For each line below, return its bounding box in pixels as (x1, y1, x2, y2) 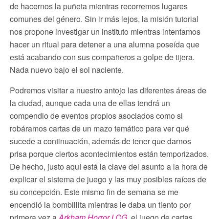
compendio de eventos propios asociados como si (10, 109, 183, 121)
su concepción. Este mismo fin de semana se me (10, 186, 178, 197)
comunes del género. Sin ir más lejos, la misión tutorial (10, 13, 198, 24)
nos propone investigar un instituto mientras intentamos (10, 25, 200, 37)
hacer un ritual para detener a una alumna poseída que (10, 38, 199, 50)
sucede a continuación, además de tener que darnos (10, 135, 191, 147)
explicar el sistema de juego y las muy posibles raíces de (10, 173, 206, 185)
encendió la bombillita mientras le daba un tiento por (10, 198, 191, 210)
